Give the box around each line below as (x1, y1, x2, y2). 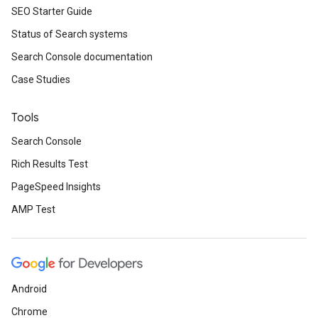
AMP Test (11, 204, 55, 215)
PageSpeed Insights (11, 181, 101, 192)
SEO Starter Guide (11, 6, 92, 17)
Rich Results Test (11, 158, 88, 170)
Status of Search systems (11, 28, 128, 40)
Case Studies (11, 74, 70, 85)
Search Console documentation (11, 51, 153, 62)
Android (11, 283, 47, 295)
